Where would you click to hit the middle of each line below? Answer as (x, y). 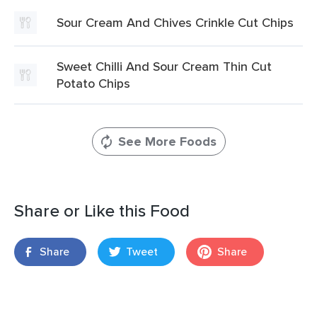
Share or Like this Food (102, 211)
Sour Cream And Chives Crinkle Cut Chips (175, 22)
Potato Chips (93, 83)
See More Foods (167, 142)
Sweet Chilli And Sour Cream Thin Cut (164, 66)
